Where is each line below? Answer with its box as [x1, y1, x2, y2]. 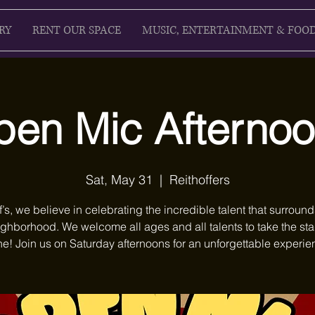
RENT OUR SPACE [32, 22, 121, 38]
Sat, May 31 [85, 172, 153, 188]
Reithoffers [169, 172, 230, 188]
